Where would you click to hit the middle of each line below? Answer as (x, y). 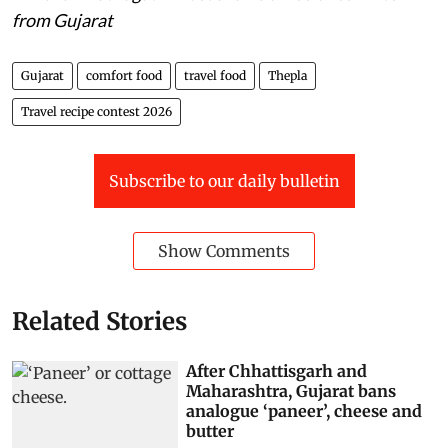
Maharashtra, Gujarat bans (291, 390)
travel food (215, 75)
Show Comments (224, 250)
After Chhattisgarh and (277, 370)
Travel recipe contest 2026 (96, 111)
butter (210, 430)
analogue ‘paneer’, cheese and (304, 410)
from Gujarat (62, 19)
